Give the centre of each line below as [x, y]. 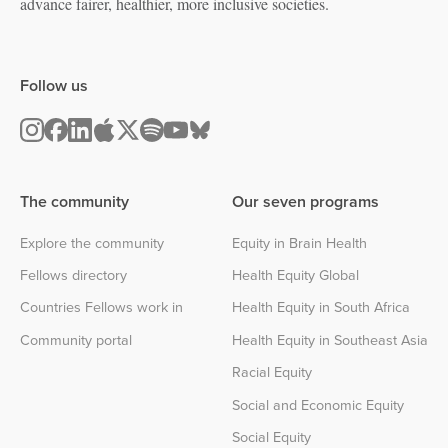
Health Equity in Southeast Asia [330, 339]
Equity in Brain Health [299, 242]
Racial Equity [272, 372]
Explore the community [92, 242]
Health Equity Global [295, 275]
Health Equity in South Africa [321, 307]
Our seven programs [305, 201]
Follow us [54, 85]
